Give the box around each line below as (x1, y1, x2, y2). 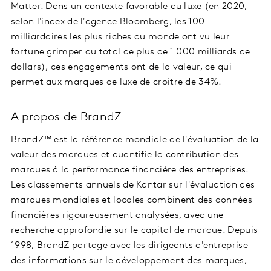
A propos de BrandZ (11, 111, 122, 123)
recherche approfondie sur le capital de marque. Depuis (11, 225, 258, 235)
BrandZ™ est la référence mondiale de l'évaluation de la (11, 134, 259, 145)
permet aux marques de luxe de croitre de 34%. (11, 77, 222, 87)
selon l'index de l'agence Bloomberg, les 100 (11, 16, 205, 27)
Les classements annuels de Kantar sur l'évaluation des (11, 180, 255, 190)
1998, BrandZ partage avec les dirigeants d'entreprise (11, 240, 248, 250)
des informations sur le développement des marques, (11, 255, 247, 266)
